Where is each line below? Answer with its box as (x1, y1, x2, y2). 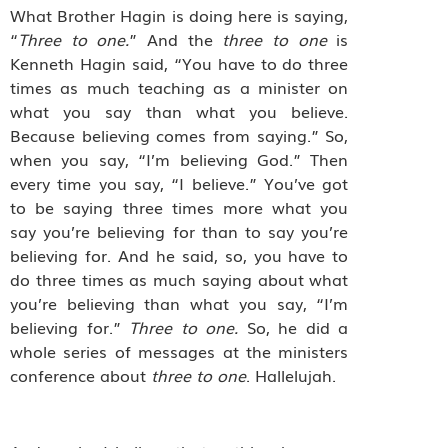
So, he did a (238, 314, 349, 339)
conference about (10, 362, 151, 387)
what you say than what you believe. (10, 98, 349, 123)
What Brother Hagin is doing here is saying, (10, 2, 349, 27)
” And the (129, 26, 223, 51)
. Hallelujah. (246, 362, 341, 387)
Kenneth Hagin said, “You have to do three (10, 50, 349, 75)
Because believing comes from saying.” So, (10, 122, 349, 147)
